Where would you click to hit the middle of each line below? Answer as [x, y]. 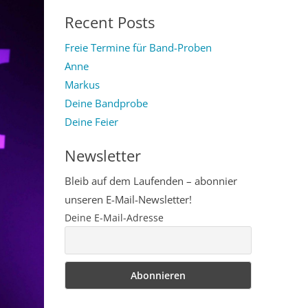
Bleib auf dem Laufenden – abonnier [151, 181]
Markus [82, 84]
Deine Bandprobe [106, 103]
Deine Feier [91, 121]
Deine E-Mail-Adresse [114, 218]
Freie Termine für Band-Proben [138, 47]
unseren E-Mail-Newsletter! [128, 199]
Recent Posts [109, 22]
